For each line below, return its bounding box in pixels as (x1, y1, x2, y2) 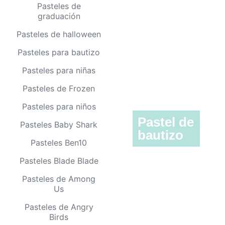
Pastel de (138, 115, 194, 130)
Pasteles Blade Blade (19, 156, 98, 166)
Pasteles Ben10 (31, 138, 87, 148)
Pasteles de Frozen (23, 83, 95, 94)
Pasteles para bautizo (18, 47, 100, 58)
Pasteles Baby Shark (20, 120, 97, 130)
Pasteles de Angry (24, 202, 93, 212)
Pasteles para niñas (22, 65, 95, 76)
